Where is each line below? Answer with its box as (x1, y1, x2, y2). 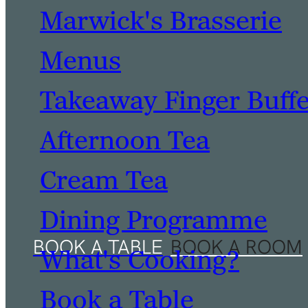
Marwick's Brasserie (40, 5, 282, 38)
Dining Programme (40, 204, 267, 238)
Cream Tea (40, 164, 168, 198)
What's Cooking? (40, 244, 239, 278)
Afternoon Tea (40, 124, 210, 158)
